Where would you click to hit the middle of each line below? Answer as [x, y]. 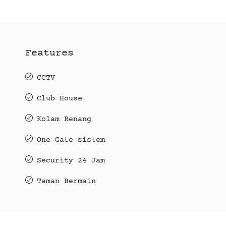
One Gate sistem [71, 140]
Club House [60, 98]
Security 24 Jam [71, 160]
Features [49, 53]
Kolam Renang [64, 119]
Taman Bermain [66, 181]
